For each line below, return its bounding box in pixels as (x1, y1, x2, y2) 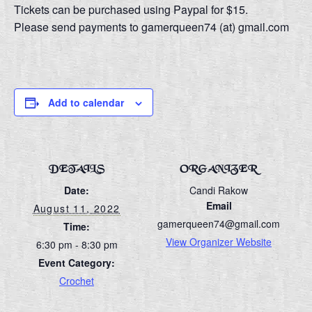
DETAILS (48, 164, 105, 175)
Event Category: (38, 256, 115, 270)
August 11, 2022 (33, 201, 120, 216)
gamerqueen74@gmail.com (157, 217, 280, 231)
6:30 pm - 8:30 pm (36, 237, 118, 252)
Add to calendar (48, 95, 124, 109)
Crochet (59, 274, 94, 288)
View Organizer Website (166, 235, 272, 249)
